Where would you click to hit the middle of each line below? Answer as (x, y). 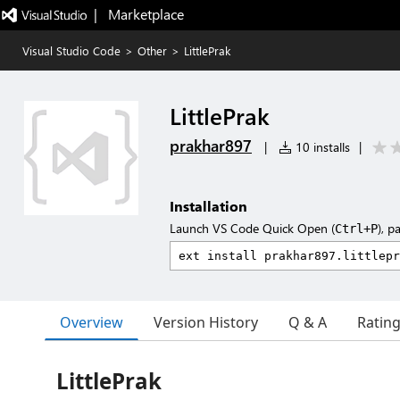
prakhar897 (211, 146)
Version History (206, 322)
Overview (92, 322)
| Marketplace (138, 14)
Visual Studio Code (71, 50)
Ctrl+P (356, 229)
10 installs (321, 147)
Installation (208, 206)
